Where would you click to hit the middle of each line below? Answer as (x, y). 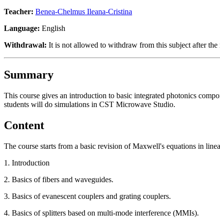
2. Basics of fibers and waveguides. (59, 179)
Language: (22, 28)
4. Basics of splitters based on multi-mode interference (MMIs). (101, 213)
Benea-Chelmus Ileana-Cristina (84, 11)
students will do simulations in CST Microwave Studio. (90, 104)
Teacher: (20, 11)
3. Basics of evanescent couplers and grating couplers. (87, 196)
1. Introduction (27, 163)
